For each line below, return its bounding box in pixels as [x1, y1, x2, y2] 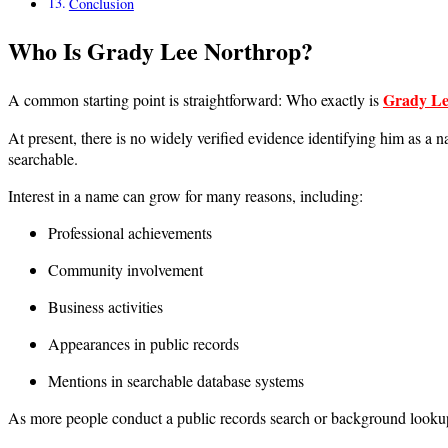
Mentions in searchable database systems [48, 370, 304, 391]
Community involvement [48, 259, 203, 280]
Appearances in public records [48, 333, 239, 354]
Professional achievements [48, 222, 212, 243]
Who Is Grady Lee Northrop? [8, 33, 313, 69]
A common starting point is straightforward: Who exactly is [8, 89, 383, 110]
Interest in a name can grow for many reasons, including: [8, 185, 363, 206]
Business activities [48, 296, 163, 317]
